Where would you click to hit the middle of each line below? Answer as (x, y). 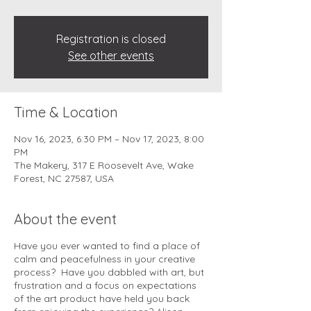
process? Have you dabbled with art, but (109, 272)
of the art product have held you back (102, 299)
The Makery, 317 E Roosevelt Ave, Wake (104, 165)
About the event (65, 219)
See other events (111, 56)
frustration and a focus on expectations (105, 285)
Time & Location (66, 112)
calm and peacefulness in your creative (104, 259)
